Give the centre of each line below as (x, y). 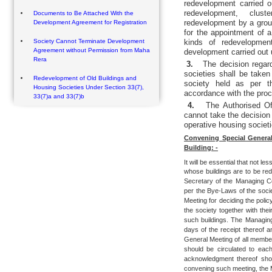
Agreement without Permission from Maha (92, 50)
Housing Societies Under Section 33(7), (89, 87)
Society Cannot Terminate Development (89, 41)
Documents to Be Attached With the (83, 13)
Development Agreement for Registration (90, 22)
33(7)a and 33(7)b (59, 97)
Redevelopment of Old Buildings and (85, 78)
